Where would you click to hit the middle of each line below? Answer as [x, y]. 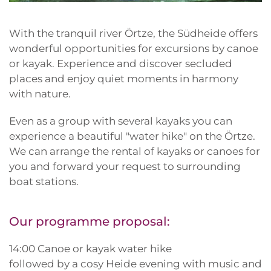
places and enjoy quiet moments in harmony [124, 79]
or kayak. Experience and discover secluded [121, 64]
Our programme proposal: [90, 222]
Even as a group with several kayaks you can [121, 121]
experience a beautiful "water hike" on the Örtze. [132, 136]
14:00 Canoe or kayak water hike [90, 249]
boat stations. [44, 182]
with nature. [40, 94]
